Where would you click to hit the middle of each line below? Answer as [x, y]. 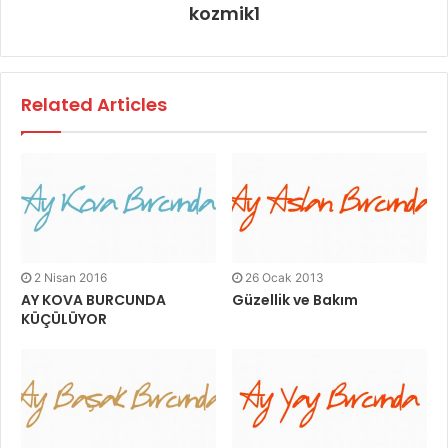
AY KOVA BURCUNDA [93, 299]
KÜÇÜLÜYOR [64, 318]
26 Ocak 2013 [284, 277]
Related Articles [94, 104]
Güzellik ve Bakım [295, 299]
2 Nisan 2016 [70, 277]
